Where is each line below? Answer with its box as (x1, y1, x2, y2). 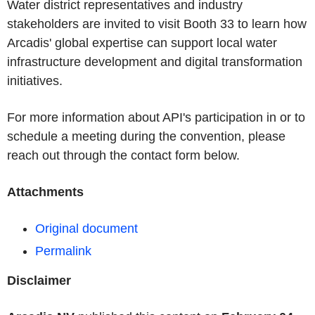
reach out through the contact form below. (7, 148, 240, 162)
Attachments (7, 185, 84, 199)
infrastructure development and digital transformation (7, 55, 302, 69)
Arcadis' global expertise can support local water (7, 36, 277, 50)
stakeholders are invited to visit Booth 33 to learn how (7, 17, 307, 31)
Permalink (35, 244, 91, 258)
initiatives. (7, 74, 63, 88)
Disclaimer (7, 274, 71, 288)
